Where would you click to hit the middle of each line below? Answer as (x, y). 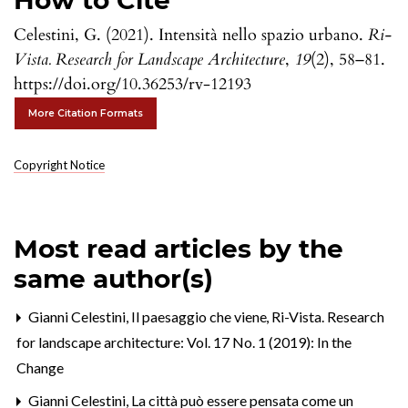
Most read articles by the (178, 249)
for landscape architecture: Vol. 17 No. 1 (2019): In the (184, 342)
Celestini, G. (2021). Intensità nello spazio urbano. (191, 36)
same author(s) (113, 279)
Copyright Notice (59, 165)
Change (40, 368)
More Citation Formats (86, 114)
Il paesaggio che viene (200, 317)
